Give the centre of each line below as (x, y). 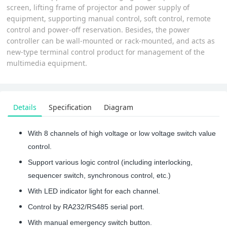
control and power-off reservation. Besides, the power (99, 29)
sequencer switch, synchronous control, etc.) (99, 175)
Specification (70, 107)
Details (25, 107)
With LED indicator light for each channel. (94, 191)
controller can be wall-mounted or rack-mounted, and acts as (111, 41)
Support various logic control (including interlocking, (110, 162)
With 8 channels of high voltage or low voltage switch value (122, 133)
